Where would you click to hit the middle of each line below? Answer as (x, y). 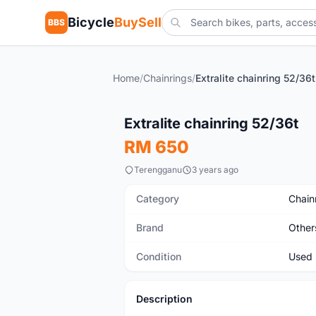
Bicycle (91, 22)
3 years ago (215, 170)
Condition (159, 256)
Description (164, 299)
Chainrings (168, 78)
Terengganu (158, 170)
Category (158, 199)
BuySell (138, 22)
